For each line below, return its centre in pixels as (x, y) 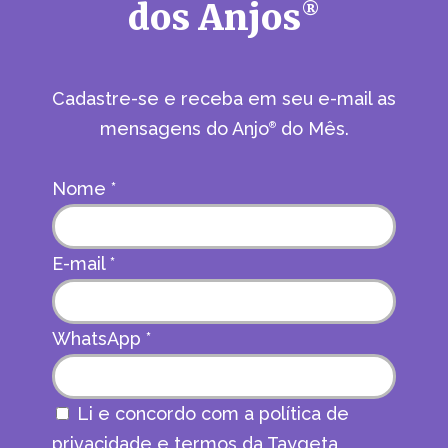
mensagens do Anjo (184, 128)
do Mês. (312, 128)
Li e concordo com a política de (211, 413)
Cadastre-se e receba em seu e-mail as (224, 98)
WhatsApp (99, 338)
